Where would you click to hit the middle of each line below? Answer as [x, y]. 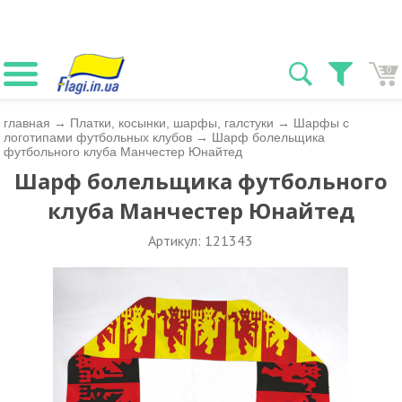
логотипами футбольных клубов [98, 137]
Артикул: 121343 [201, 240]
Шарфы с [322, 123]
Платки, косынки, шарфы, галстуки [172, 123]
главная [27, 123]
